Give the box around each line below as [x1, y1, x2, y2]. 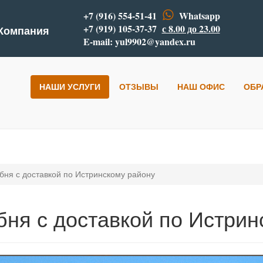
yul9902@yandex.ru [114, 35, 195, 48]
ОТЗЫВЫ [119, 82, 159, 92]
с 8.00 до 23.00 [161, 22, 220, 35]
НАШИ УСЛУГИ [39, 82, 100, 92]
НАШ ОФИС [177, 82, 225, 92]
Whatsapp [178, 9, 220, 22]
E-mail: [83, 35, 115, 48]
